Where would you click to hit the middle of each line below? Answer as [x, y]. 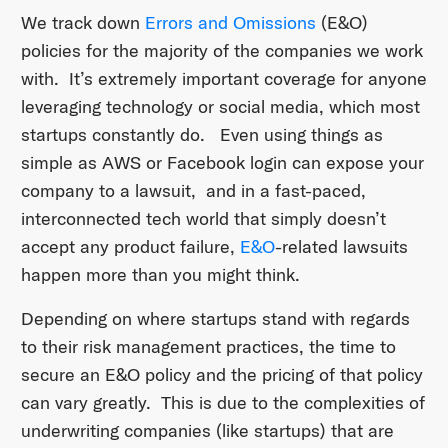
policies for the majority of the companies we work [221, 51]
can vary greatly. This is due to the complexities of [222, 403]
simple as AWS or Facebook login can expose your [222, 163]
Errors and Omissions [230, 23]
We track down [82, 23]
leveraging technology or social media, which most [220, 107]
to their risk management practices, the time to [208, 347]
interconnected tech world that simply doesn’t [203, 219]
